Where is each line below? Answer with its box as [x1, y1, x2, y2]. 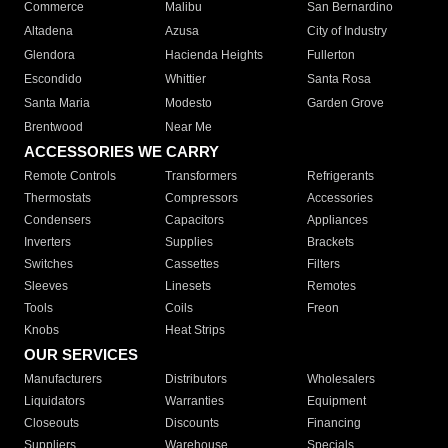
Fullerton [306, 48, 355, 63]
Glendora [24, 48, 75, 63]
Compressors [165, 191, 239, 206]
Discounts [165, 416, 220, 431]
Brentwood [24, 120, 83, 135]
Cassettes [165, 257, 220, 272]
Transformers [165, 169, 238, 184]
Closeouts [24, 416, 79, 431]
